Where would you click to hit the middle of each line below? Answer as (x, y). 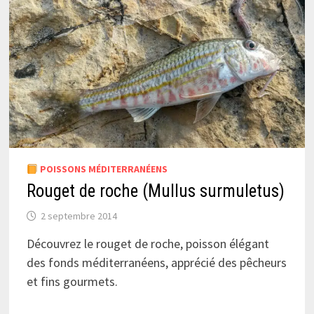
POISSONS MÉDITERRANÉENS (102, 169)
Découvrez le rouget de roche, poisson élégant (148, 244)
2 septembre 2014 (78, 216)
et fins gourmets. (72, 282)
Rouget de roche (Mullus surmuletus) (155, 191)
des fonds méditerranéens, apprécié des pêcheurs (156, 263)
